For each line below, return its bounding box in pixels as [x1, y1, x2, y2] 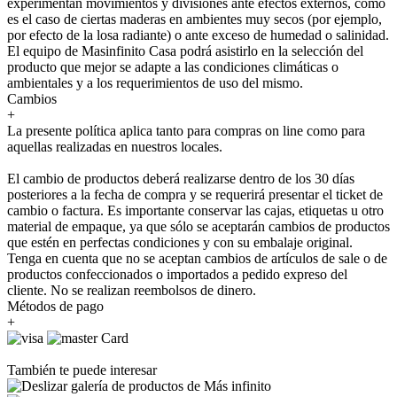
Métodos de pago [7, 298, 104, 314]
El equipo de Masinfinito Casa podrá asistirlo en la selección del [7, 43, 363, 58]
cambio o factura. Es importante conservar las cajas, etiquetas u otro [7, 202, 384, 218]
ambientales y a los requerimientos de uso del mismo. [7, 74, 303, 90]
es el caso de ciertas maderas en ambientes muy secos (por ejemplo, [7, 11, 382, 27]
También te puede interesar [7, 362, 157, 378]
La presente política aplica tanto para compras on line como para [7, 122, 365, 138]
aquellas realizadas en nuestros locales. [7, 138, 222, 154]
